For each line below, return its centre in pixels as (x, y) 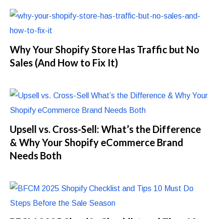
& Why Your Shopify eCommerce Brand (97, 142)
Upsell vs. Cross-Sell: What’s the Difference (106, 129)
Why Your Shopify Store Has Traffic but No (105, 49)
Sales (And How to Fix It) (64, 62)
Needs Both (36, 155)
